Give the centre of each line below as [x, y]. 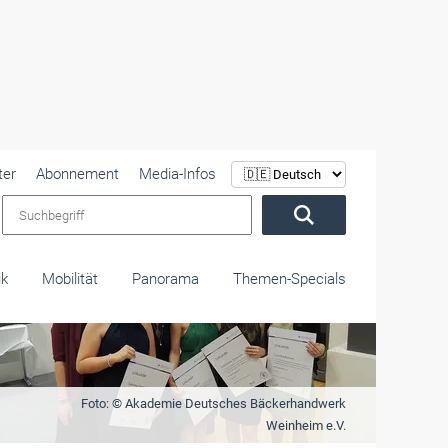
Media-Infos [177, 174]
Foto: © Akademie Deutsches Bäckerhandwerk [213, 403]
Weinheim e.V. [305, 425]
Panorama [165, 279]
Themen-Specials [289, 279]
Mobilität [70, 279]
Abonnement [77, 174]
